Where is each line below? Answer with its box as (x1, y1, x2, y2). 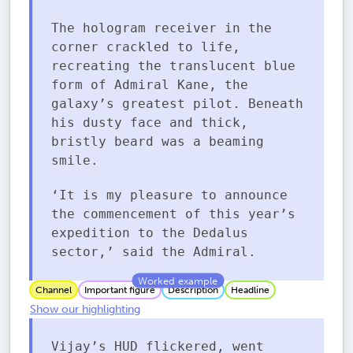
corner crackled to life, (51, 39, 240, 54)
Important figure (84, 284, 155, 295)
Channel (35, 284, 72, 295)
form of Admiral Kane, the (51, 76, 248, 92)
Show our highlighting (30, 303, 140, 317)
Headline (231, 284, 269, 295)
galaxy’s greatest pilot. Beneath (51, 95, 303, 111)
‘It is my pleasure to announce (51, 187, 288, 203)
